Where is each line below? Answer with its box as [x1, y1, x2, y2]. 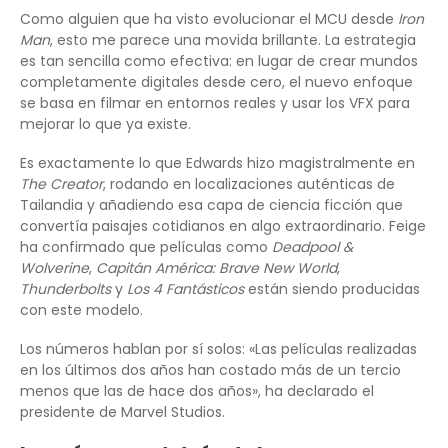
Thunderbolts [20, 278, 111, 299]
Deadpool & [272, 236, 353, 257]
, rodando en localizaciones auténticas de [103, 173, 395, 194]
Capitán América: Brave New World [96, 257, 337, 278]
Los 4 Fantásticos [127, 278, 244, 299]
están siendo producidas [244, 278, 420, 299]
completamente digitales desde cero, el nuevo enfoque [20, 71, 413, 92]
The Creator [20, 173, 103, 194]
